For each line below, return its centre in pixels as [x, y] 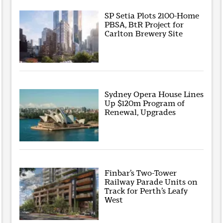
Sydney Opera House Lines [154, 95]
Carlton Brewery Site [144, 34]
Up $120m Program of [145, 104]
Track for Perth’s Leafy [146, 191]
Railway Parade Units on [151, 182]
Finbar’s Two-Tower [141, 173]
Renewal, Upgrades [140, 112]
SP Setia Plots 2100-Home [152, 16]
